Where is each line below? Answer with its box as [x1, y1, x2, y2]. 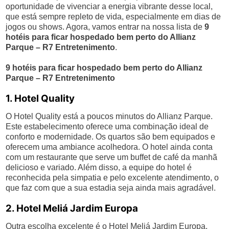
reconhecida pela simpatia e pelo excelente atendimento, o [6, 173, 219, 182]
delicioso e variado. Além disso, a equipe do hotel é [6, 163, 192, 172]
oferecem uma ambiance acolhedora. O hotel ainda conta [6, 143, 213, 151]
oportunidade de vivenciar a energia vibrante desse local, [6, 2, 213, 11]
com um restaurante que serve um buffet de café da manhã [6, 153, 218, 162]
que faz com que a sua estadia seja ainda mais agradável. [6, 184, 216, 192]
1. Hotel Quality [6, 93, 75, 104]
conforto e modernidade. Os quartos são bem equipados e [6, 132, 216, 141]
